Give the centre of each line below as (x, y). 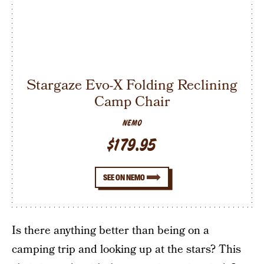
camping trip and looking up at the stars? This (126, 250)
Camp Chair (132, 101)
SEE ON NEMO (124, 177)
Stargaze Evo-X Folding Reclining (132, 85)
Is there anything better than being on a (110, 231)
